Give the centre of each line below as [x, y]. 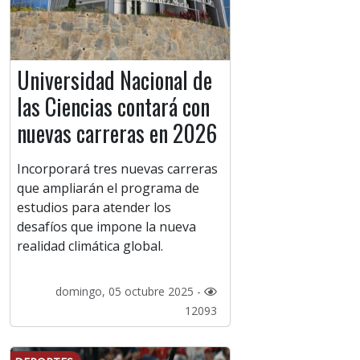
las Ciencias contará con [113, 107]
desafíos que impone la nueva [106, 227]
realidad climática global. [90, 246]
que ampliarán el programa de [108, 188]
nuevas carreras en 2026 [117, 133]
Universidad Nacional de [115, 80]
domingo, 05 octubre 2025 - [129, 292]
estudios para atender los [94, 208]
